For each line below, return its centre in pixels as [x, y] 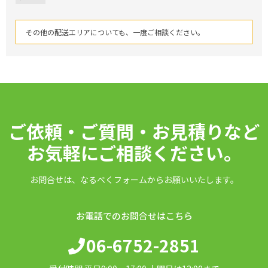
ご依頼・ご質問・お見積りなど [134, 131]
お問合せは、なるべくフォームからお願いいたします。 [134, 180]
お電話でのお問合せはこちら [134, 216]
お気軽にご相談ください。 [134, 153]
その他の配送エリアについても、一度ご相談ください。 [115, 32]
